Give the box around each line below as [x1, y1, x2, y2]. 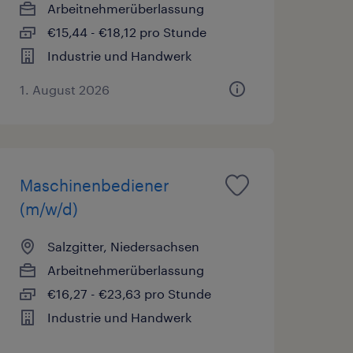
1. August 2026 [19, 81, 110, 97]
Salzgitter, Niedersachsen [46, 238, 199, 254]
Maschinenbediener [19, 175, 169, 195]
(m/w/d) [19, 199, 78, 218]
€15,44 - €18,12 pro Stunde [46, 24, 206, 39]
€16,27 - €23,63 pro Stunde [46, 285, 211, 301]
